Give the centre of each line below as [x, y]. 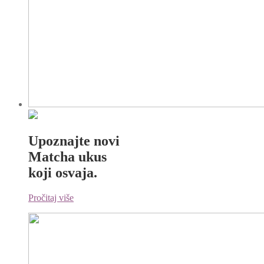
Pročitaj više [51, 197]
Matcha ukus [67, 157]
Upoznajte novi [74, 141]
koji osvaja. [63, 173]
